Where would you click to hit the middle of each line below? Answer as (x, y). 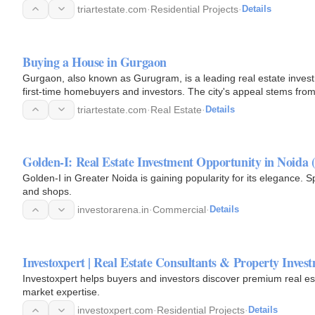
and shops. (47, 192)
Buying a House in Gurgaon (95, 62)
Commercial (179, 210)
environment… (55, 104)
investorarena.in (113, 210)
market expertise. (61, 292)
